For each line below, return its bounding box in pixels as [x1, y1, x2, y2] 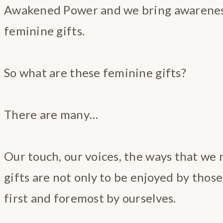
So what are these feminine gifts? [4, 65, 186, 80]
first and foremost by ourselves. [4, 190, 176, 205]
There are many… [4, 107, 99, 121]
